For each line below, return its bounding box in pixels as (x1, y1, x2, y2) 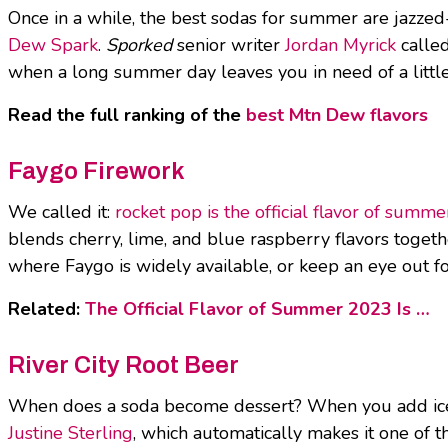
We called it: (8, 200, 115, 225)
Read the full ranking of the (8, 103, 246, 128)
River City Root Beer (8, 352, 239, 379)
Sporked (101, 33, 177, 58)
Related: (8, 297, 85, 322)
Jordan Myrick (285, 33, 396, 58)
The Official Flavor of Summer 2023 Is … (85, 297, 430, 322)
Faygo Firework (8, 158, 185, 185)
